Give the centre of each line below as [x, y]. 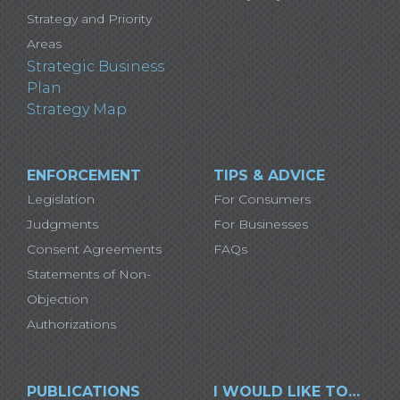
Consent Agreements [94, 250]
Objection [58, 300]
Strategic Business [96, 67]
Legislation [61, 200]
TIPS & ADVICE [269, 176]
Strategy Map [77, 110]
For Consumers [262, 200]
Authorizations [71, 325]
